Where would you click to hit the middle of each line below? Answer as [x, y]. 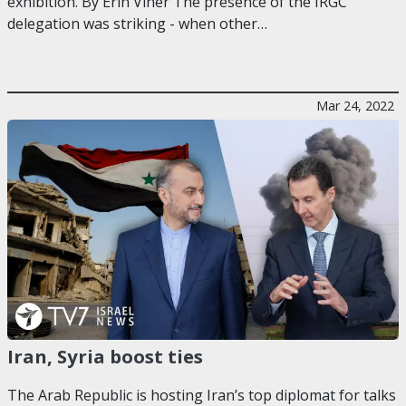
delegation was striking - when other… [137, 23]
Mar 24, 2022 [355, 105]
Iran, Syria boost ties [105, 356]
